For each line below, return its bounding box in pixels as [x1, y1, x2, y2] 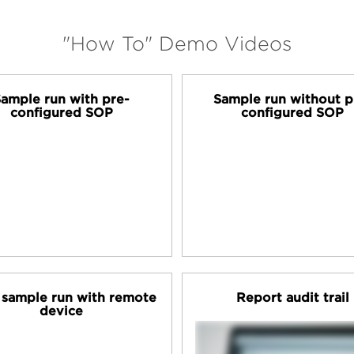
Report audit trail [235, 289, 349, 305]
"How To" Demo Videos [62, 32, 292, 56]
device [40, 303, 84, 318]
